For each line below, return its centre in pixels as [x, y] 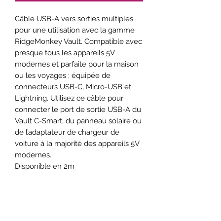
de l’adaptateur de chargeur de [67, 132]
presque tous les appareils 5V [65, 53]
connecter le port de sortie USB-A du [78, 109]
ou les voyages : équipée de [63, 75]
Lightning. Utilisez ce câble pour [69, 98]
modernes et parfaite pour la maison [77, 64]
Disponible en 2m [45, 166]
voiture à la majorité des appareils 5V [77, 143]
